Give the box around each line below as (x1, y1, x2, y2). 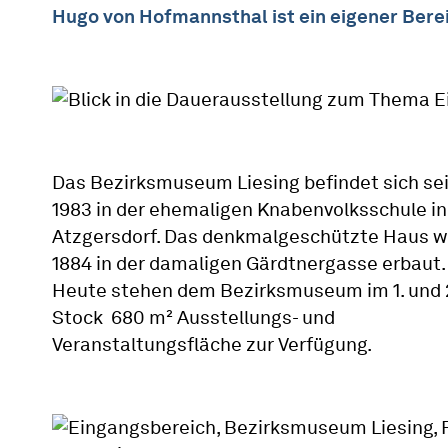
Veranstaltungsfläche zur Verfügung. (52, 333, 372, 356)
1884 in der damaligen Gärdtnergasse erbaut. (52, 252, 445, 275)
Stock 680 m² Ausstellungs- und (52, 306, 335, 329)
